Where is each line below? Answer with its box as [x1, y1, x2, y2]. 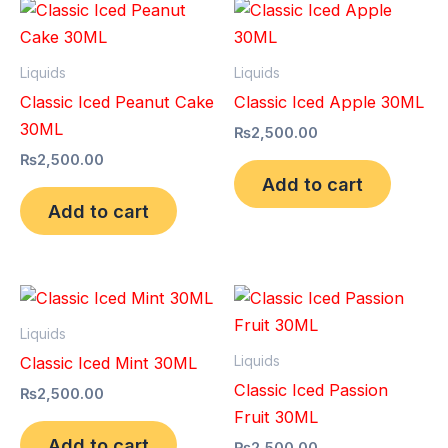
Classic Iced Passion [234, 379, 388, 400]
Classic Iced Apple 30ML [234, 91, 424, 112]
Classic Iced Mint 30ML [20, 352, 197, 373]
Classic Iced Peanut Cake [20, 91, 214, 112]
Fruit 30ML [234, 406, 318, 427]
